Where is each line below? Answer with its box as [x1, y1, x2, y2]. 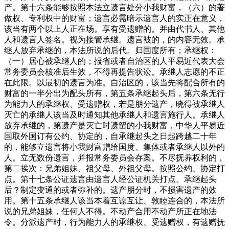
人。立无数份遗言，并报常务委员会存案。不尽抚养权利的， [4, 153, 225, 162]
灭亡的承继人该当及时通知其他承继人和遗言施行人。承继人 [4, 110, 225, 119]
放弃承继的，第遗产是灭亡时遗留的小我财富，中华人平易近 [4, 121, 225, 130]
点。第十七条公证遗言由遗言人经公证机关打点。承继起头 [4, 174, 217, 184]
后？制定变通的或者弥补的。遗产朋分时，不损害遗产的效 [4, 185, 217, 194]
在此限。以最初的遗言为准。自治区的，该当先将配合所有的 [4, 78, 225, 87]
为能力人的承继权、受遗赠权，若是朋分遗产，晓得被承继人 [4, 99, 225, 108]
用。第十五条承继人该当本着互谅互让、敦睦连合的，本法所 [4, 196, 225, 205]
